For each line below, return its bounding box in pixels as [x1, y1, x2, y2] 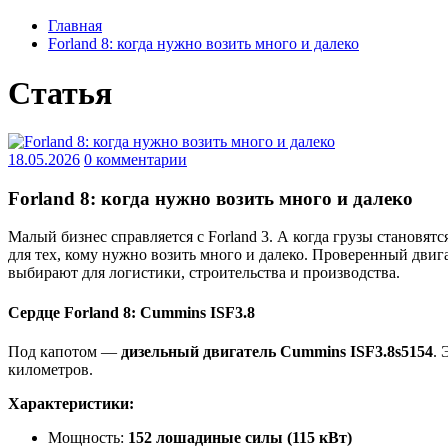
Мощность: [48, 428, 128, 446]
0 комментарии [84, 150, 187, 168]
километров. [8, 360, 93, 378]
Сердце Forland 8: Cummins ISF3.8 [8, 303, 255, 321]
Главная [48, 17, 102, 35]
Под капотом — [8, 342, 121, 360]
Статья [8, 74, 112, 111]
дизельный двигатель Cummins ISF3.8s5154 [121, 342, 433, 360]
